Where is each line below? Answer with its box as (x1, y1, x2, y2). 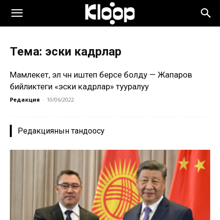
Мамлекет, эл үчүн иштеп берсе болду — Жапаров (10, 70, 192, 80)
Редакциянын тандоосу (18, 126, 105, 136)
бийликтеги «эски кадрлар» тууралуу (10, 82, 149, 91)
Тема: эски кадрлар (10, 45, 121, 58)
